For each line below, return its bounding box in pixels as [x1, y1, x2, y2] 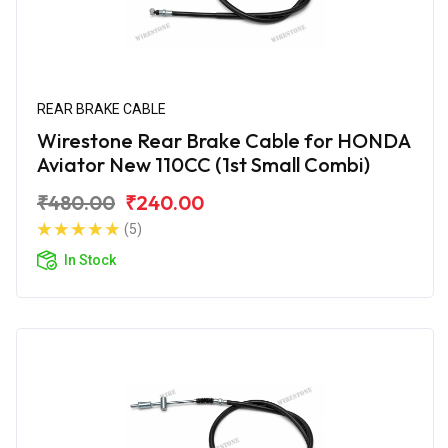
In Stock [64, 251, 116, 268]
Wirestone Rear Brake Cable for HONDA [37, 127, 411, 153]
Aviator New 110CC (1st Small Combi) [37, 151, 370, 177]
